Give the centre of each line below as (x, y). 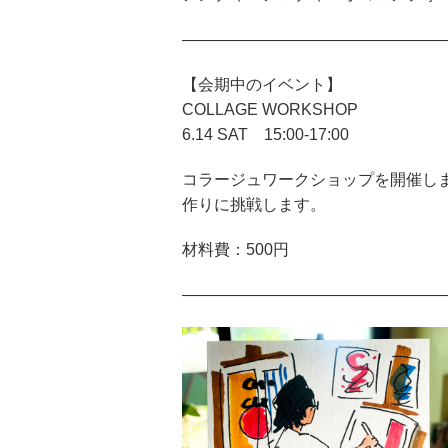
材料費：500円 (235, 250)
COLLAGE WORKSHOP (270, 110)
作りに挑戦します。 (254, 205)
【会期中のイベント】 (262, 85)
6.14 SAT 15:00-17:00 (265, 135)
